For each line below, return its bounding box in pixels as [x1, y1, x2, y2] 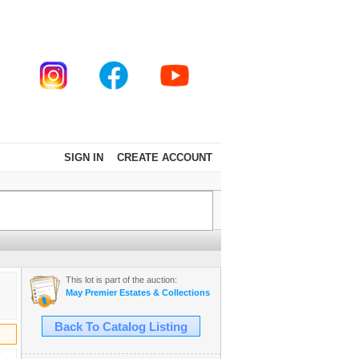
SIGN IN [64, 151, 103, 163]
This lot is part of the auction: [66, 275, 177, 284]
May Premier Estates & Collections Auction [66, 288, 246, 297]
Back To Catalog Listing [54, 321, 188, 333]
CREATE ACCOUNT [117, 151, 212, 163]
